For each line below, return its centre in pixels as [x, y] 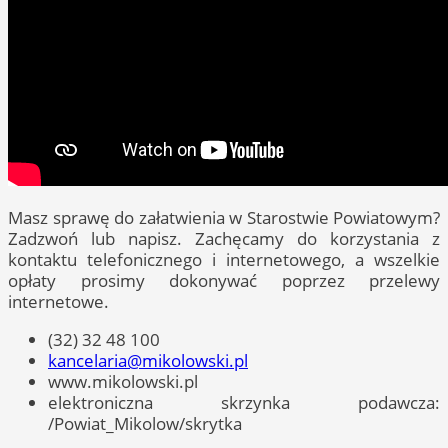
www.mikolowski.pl [123, 382]
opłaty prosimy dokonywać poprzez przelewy [224, 280]
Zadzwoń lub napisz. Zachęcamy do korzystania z [224, 238]
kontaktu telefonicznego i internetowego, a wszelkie [224, 259]
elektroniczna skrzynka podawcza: [244, 403]
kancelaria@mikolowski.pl [148, 361]
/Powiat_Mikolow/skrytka [145, 424]
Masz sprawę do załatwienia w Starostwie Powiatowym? [224, 217]
